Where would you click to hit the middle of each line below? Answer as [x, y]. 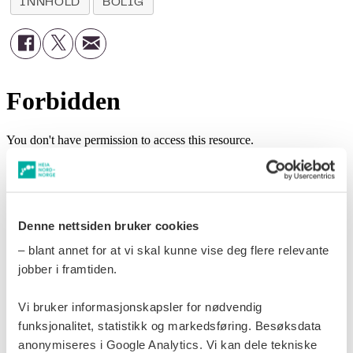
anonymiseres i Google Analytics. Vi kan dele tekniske [168, 344]
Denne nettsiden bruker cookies [109, 225]
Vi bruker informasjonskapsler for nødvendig [140, 307]
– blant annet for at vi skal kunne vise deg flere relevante [174, 250]
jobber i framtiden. [68, 269]
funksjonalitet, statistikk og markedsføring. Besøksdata [170, 325]
